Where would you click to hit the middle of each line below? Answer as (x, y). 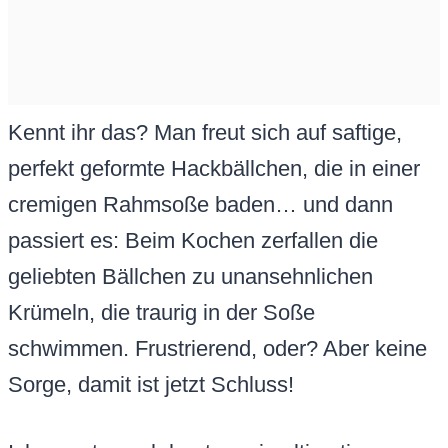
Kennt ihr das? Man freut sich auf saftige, (205, 133)
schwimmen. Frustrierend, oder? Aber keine (217, 349)
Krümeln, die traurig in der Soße (161, 313)
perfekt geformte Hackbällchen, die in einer (214, 169)
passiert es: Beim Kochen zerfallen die (193, 241)
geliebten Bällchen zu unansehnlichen (190, 277)
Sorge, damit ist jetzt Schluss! (151, 385)
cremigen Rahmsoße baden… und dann (200, 205)
